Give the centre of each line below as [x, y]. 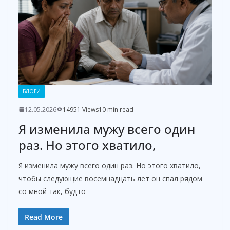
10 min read [116, 109]
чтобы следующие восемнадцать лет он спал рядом [110, 178]
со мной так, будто [52, 191]
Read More [44, 217]
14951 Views [81, 109]
